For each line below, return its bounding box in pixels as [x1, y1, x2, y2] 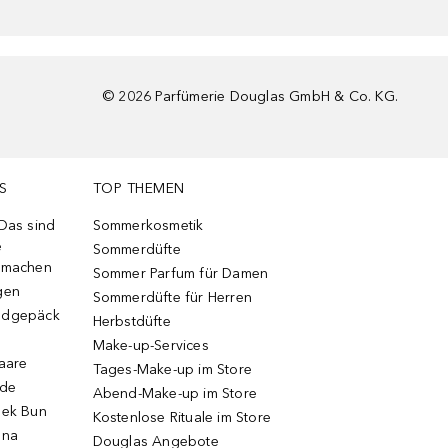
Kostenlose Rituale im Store [92, 409, 271, 426]
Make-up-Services [92, 337, 209, 354]
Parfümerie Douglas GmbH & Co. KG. [155, 88, 398, 105]
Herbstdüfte [92, 313, 171, 330]
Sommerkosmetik [92, 217, 204, 234]
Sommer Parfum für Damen [92, 265, 269, 282]
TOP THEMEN [92, 180, 185, 197]
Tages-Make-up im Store [92, 361, 252, 378]
